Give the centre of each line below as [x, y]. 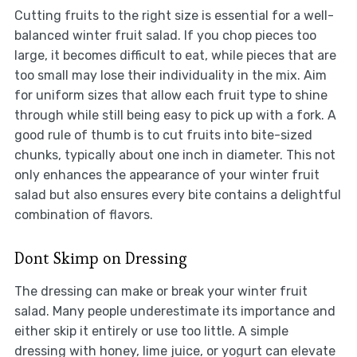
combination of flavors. [83, 215]
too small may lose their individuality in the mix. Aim [170, 76]
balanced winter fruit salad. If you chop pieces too [165, 36]
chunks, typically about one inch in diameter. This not [175, 155]
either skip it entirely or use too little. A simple [151, 331]
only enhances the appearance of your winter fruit [167, 175]
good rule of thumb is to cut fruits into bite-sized [163, 135]
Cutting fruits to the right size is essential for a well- [174, 16]
